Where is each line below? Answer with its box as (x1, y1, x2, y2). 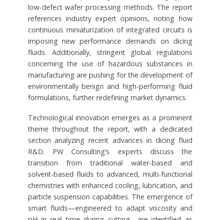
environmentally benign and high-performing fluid (27, 81, 192, 91)
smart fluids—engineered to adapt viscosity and (27, 203, 192, 213)
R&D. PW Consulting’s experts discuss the (27, 146, 192, 156)
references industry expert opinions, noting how (27, 13, 192, 23)
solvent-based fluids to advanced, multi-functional (27, 169, 192, 179)
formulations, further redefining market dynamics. (27, 92, 187, 102)
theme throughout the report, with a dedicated (27, 124, 192, 134)
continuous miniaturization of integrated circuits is (27, 25, 192, 34)
